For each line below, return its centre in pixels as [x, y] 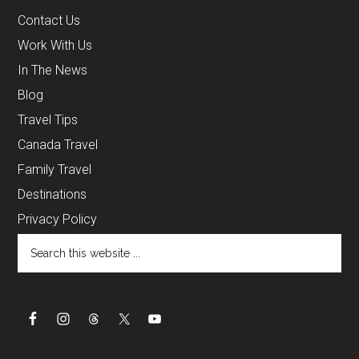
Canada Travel [58, 145]
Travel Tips [48, 120]
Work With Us [55, 46]
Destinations [52, 195]
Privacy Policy [58, 220]
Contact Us [49, 21]
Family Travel [55, 170]
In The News [53, 71]
